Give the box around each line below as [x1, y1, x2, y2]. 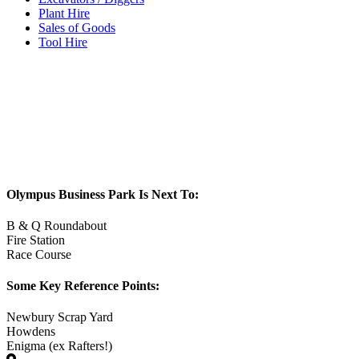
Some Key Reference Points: [6, 279, 159, 293]
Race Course [6, 247, 71, 261]
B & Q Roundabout [6, 218, 107, 232]
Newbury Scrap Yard [6, 310, 113, 325]
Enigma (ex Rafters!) [6, 339, 112, 353]
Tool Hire [38, 35, 87, 50]
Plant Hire [38, 6, 90, 21]
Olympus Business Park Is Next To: [6, 187, 199, 201]
